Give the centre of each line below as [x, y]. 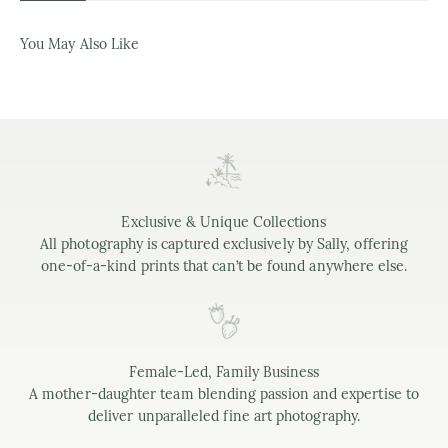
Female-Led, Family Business [224, 371]
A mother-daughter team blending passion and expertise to [224, 393]
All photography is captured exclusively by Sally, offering [224, 243]
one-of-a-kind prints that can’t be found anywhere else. [224, 265]
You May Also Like [80, 43]
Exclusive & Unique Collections [224, 221]
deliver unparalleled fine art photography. [224, 415]
